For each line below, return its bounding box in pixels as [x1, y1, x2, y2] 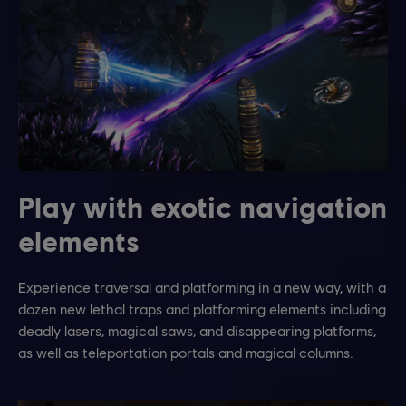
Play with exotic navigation [18, 188, 387, 225]
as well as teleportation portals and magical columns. [18, 343, 353, 362]
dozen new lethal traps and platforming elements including [18, 300, 386, 318]
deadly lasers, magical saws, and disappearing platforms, [18, 322, 376, 340]
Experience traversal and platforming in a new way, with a [18, 278, 386, 296]
